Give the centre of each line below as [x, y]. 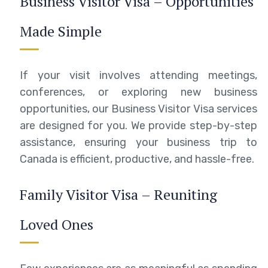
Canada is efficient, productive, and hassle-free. [137, 159]
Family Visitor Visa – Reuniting [118, 194]
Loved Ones [57, 224]
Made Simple [61, 31]
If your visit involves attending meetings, [138, 75]
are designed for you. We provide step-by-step [138, 125]
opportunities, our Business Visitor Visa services [138, 109]
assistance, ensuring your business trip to [138, 142]
